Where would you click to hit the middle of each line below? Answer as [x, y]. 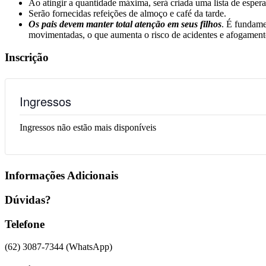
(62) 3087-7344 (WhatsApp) [58, 247]
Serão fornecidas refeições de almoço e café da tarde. [127, 13]
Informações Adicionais [61, 176]
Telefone [25, 224]
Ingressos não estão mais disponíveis [88, 128]
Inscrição [27, 58]
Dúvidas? [28, 199]
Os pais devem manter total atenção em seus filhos [125, 24]
